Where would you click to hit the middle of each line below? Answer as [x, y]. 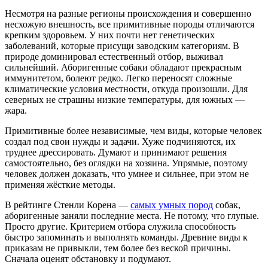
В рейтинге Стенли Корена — [68, 205]
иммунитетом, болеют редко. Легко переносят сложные [118, 78]
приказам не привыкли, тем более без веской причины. [118, 248]
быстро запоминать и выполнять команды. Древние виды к [126, 237]
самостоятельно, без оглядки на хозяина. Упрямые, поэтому [126, 163]
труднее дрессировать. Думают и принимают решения [116, 152]
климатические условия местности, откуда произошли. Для [126, 89]
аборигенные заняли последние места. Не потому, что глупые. [132, 215]
